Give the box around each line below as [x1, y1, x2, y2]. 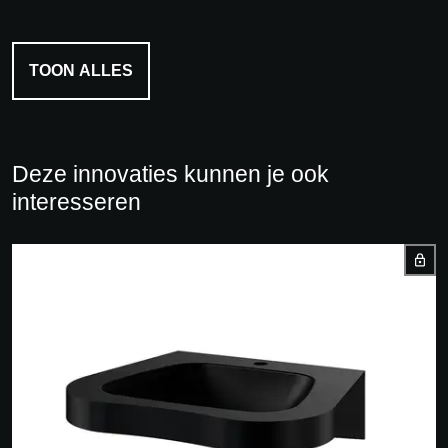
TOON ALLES [29, 62, 133, 80]
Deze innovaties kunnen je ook [12, 161, 329, 188]
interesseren [12, 189, 141, 216]
